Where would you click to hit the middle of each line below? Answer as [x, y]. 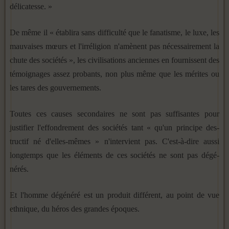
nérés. [19, 169]
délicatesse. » [31, 6]
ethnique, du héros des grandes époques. [75, 209]
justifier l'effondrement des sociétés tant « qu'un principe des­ [114, 127]
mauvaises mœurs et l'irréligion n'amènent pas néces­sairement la [114, 46]
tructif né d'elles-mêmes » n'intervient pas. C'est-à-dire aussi [114, 141]
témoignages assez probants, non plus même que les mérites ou [114, 74]
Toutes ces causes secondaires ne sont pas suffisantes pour [114, 113]
